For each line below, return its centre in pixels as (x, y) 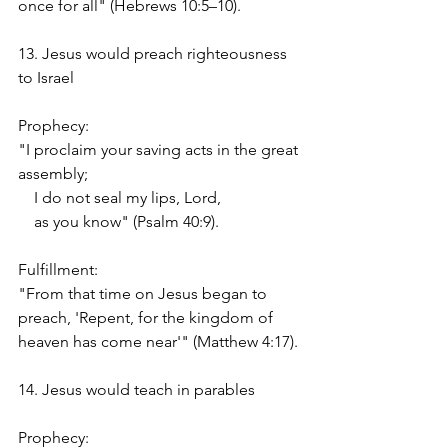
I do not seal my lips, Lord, (119, 197)
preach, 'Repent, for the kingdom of (147, 317)
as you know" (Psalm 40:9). (118, 221)
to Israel (46, 77)
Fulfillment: (58, 269)
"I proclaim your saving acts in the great (160, 149)
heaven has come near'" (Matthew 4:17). (158, 341)
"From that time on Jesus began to (144, 293)
